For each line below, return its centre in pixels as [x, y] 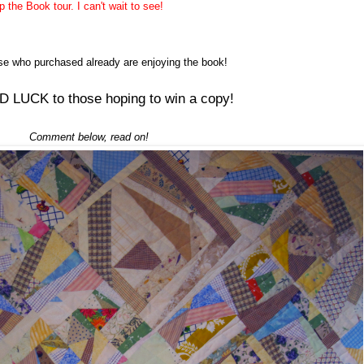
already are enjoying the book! [155, 62]
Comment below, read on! [89, 136]
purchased [58, 62]
